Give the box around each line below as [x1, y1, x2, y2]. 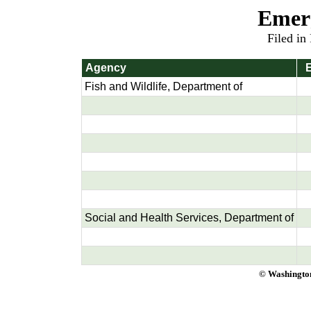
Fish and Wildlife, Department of [85, 81, 242, 92]
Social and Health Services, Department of [85, 212, 294, 224]
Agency [85, 62, 126, 74]
